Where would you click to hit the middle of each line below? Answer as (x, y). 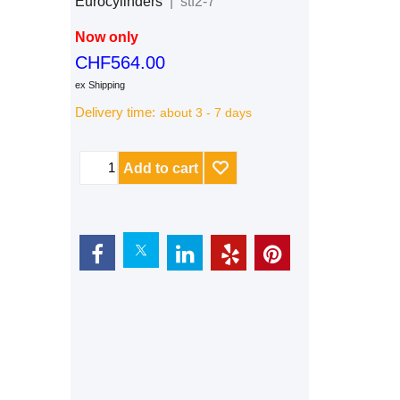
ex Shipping (100, 85)
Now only (107, 37)
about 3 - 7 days (206, 113)
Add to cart (161, 168)
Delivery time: (115, 113)
